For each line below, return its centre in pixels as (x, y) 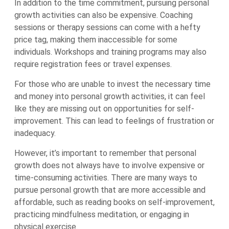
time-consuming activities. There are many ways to (106, 178)
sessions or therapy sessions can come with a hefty (107, 27)
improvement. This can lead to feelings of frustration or (114, 121)
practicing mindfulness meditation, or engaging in (102, 214)
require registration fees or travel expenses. (93, 64)
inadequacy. (35, 133)
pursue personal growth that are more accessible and (110, 190)
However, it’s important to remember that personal (105, 153)
